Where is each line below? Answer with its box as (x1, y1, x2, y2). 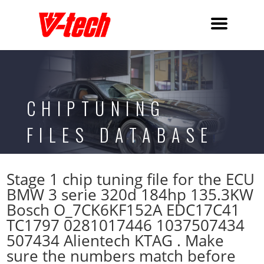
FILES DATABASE (26, 121, 214, 148)
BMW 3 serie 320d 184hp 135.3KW (6, 184, 254, 205)
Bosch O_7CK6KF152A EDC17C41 (6, 199, 240, 220)
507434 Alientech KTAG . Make (6, 230, 225, 251)
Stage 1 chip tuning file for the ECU (6, 169, 255, 190)
